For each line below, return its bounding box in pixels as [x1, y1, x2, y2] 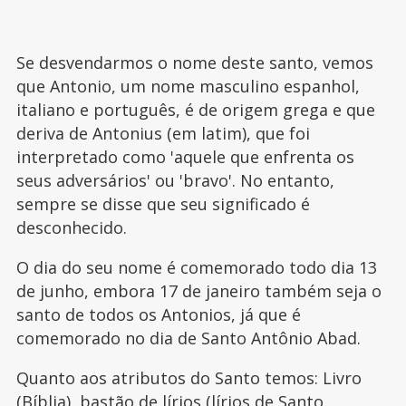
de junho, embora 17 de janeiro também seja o [15, 280, 382, 303]
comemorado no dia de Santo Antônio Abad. [15, 327, 361, 350]
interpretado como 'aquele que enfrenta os [15, 146, 354, 169]
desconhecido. [15, 217, 127, 239]
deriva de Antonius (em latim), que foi [15, 122, 310, 145]
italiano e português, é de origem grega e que [15, 99, 375, 121]
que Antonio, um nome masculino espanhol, [15, 75, 360, 98]
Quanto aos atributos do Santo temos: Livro [15, 367, 362, 390]
